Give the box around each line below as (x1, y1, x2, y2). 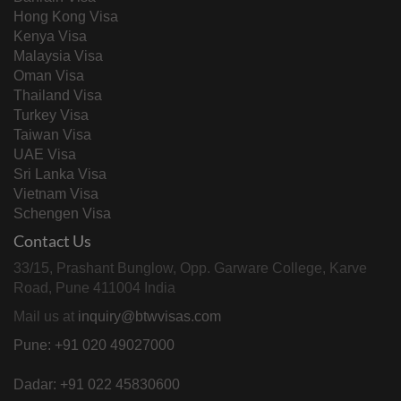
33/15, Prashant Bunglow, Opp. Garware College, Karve (13, 260, 367, 277)
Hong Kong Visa (13, 9, 118, 25)
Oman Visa (13, 68, 84, 84)
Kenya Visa (13, 29, 87, 45)
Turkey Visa (13, 107, 89, 124)
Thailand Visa (13, 88, 102, 104)
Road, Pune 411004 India (13, 280, 175, 296)
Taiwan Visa (13, 127, 91, 143)
